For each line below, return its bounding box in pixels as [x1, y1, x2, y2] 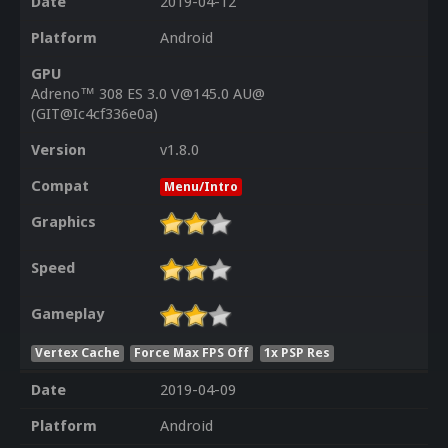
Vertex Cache [34, 344, 120, 360]
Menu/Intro [163, 179, 238, 195]
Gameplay [30, 305, 104, 324]
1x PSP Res [264, 344, 331, 360]
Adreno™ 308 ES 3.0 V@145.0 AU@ [30, 85, 265, 104]
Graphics [30, 213, 96, 232]
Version [30, 141, 86, 160]
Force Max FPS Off [134, 344, 250, 360]
